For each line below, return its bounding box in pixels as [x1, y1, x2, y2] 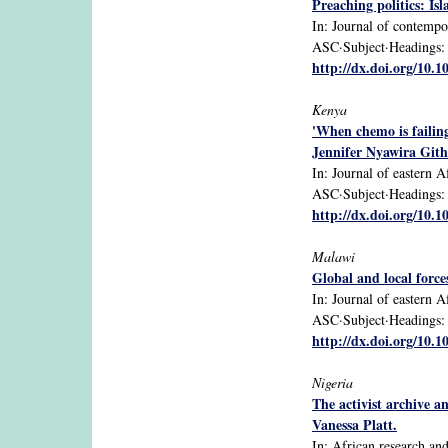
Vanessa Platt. [312, 413, 397, 435]
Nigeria [312, 372, 353, 392]
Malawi [312, 246, 355, 266]
